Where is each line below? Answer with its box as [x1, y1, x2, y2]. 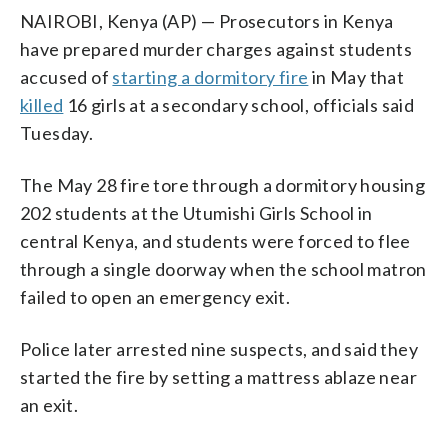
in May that [308, 65, 405, 88]
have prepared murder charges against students [20, 37, 412, 60]
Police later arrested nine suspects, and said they [20, 337, 418, 360]
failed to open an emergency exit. [20, 285, 291, 308]
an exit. [20, 393, 79, 416]
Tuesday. [20, 121, 94, 144]
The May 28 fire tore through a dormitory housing [20, 173, 426, 196]
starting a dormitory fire [112, 65, 309, 88]
